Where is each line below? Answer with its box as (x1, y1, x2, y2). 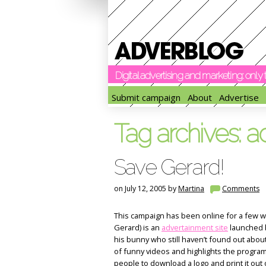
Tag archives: (114, 119, 246, 148)
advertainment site (161, 221, 228, 233)
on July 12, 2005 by (114, 183, 178, 194)
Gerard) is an (114, 221, 161, 233)
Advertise (219, 91, 259, 104)
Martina (178, 183, 204, 194)
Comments (222, 183, 259, 194)
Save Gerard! (114, 154, 224, 179)
